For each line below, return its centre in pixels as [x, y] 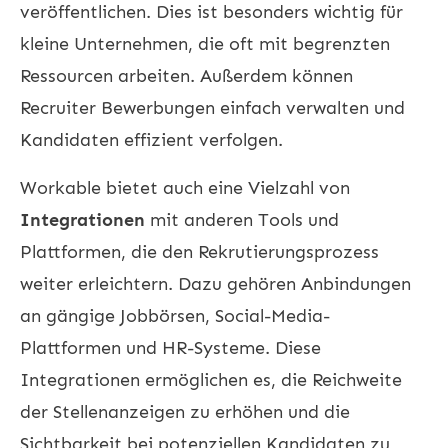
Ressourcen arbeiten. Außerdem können [186, 75]
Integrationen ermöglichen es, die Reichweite [211, 379]
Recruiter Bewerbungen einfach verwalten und [212, 107]
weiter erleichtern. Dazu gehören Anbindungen [215, 283]
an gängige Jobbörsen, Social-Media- [175, 315]
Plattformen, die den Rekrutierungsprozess [199, 251]
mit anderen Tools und [242, 219]
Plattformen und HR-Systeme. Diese [170, 347]
